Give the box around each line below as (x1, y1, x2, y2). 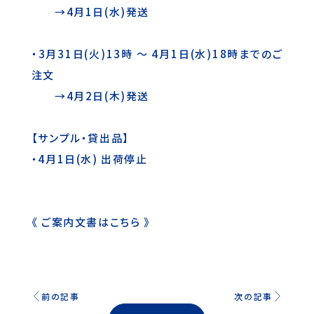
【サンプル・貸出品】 (31, 130, 130, 146)
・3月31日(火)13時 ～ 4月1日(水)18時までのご (31, 46, 283, 62)
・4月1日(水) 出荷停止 (31, 151, 148, 167)
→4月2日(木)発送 (31, 88, 149, 104)
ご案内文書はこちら (41, 214, 141, 230)
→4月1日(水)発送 (31, 4, 149, 20)
